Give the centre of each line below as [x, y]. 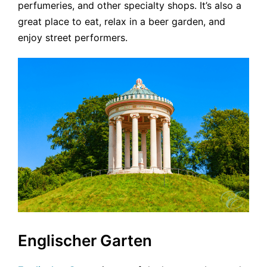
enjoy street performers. [73, 37]
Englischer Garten [85, 241]
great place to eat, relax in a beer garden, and [122, 21]
